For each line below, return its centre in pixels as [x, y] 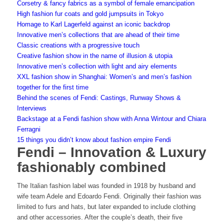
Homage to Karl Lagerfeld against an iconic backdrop [93, 24]
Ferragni [28, 129]
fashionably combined [91, 167]
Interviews [31, 108]
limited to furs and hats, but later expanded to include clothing [106, 207]
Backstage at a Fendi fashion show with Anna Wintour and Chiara [111, 119]
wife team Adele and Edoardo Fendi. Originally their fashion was [109, 196]
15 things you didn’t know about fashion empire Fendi [94, 140]
